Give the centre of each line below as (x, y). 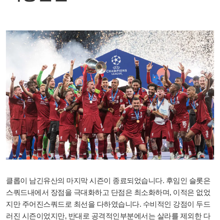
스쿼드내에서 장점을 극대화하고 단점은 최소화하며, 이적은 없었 (108, 192)
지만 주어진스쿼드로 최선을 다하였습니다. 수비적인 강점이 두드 (108, 204)
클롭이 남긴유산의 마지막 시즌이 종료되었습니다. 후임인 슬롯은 (108, 180)
